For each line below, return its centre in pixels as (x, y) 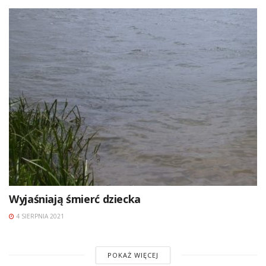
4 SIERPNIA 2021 (39, 216)
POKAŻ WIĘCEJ (133, 255)
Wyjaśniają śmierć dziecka (75, 199)
